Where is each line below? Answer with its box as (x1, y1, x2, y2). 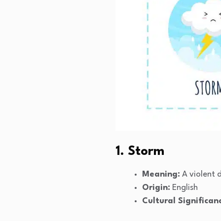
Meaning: (142, 170, 180, 179)
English (170, 184, 198, 192)
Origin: (142, 184, 170, 192)
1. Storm (115, 145, 164, 158)
